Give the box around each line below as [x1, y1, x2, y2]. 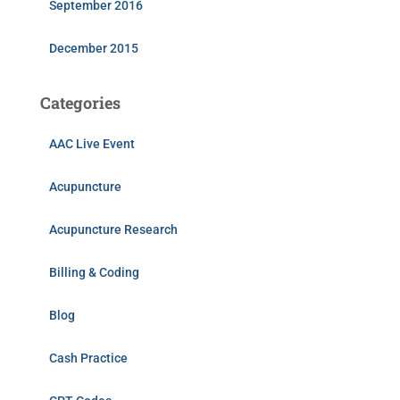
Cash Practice [49, 351, 128, 365]
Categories [40, 92, 121, 113]
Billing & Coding [49, 265, 139, 279]
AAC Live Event [49, 137, 135, 151]
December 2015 [49, 41, 138, 55]
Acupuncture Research [49, 222, 178, 237]
